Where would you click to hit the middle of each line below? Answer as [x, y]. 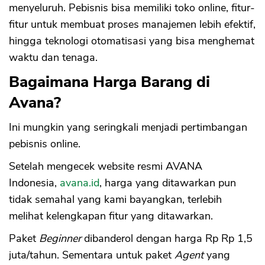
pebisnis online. [46, 144]
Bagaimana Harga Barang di [109, 82]
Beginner [60, 239]
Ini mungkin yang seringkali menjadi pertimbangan [128, 127]
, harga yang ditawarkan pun [168, 183]
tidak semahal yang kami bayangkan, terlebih [115, 200]
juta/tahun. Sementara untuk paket [92, 255]
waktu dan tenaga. [53, 58]
